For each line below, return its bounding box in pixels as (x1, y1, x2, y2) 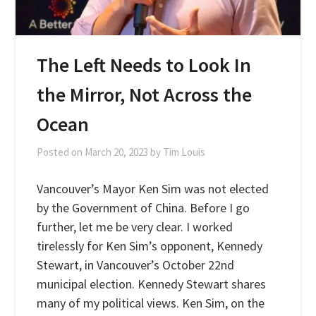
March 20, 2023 (85, 145, 149, 159)
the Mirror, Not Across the (37, 81, 253, 107)
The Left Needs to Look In (37, 51, 252, 78)
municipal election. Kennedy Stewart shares (37, 275, 267, 292)
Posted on (37, 145, 85, 159)
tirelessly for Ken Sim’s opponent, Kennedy (37, 237, 263, 254)
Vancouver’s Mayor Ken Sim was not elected (37, 180, 269, 197)
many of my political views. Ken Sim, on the (37, 294, 265, 311)
